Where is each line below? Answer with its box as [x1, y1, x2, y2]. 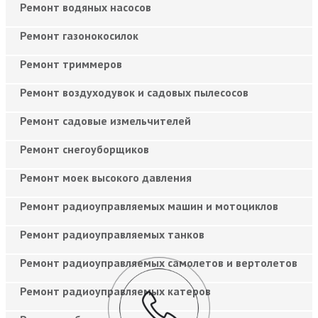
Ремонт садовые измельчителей [20, 113, 191, 128]
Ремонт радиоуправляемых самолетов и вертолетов [20, 255, 297, 270]
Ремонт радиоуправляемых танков [20, 226, 204, 241]
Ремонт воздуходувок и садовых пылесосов [20, 84, 248, 99]
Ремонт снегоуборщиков [20, 141, 149, 156]
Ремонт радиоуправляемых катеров [20, 283, 211, 298]
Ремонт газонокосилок [20, 28, 138, 43]
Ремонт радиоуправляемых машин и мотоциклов [20, 198, 278, 213]
